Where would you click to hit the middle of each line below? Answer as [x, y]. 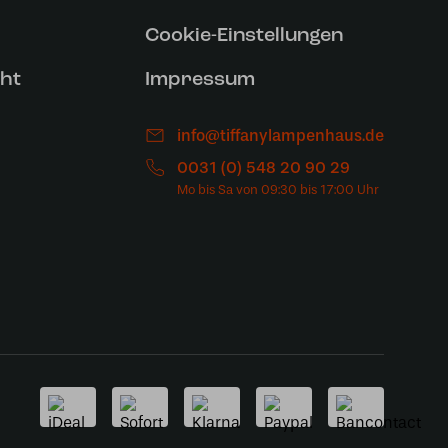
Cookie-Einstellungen [243, 36]
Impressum [199, 80]
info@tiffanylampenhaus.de [280, 135]
